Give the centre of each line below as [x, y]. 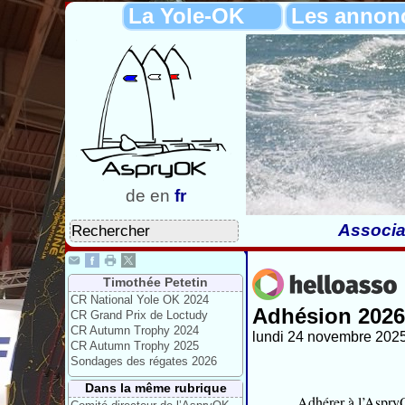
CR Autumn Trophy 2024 [135, 330]
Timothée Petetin [155, 282]
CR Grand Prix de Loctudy [139, 315]
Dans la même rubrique [155, 388]
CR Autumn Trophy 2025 [135, 346]
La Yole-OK [186, 16]
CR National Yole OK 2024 [140, 300]
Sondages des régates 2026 [144, 361]
